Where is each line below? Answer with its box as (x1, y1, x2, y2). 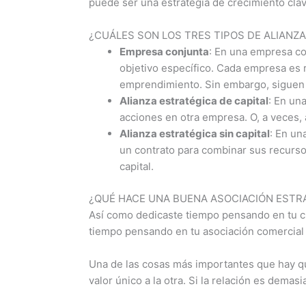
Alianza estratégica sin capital (120, 127, 270, 141)
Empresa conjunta (120, 45, 210, 59)
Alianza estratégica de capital (120, 94, 269, 108)
